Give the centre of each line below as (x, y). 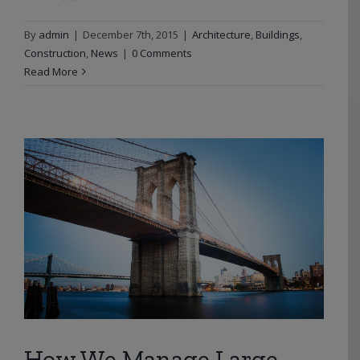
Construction (55, 53)
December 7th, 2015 (131, 34)
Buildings (278, 34)
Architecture (221, 34)
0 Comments (162, 53)
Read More (51, 71)
